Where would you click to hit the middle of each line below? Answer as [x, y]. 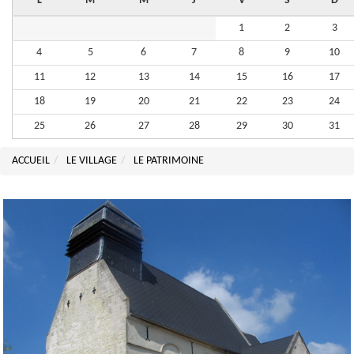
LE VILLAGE [92, 161]
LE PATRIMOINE [169, 161]
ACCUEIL [31, 161]
